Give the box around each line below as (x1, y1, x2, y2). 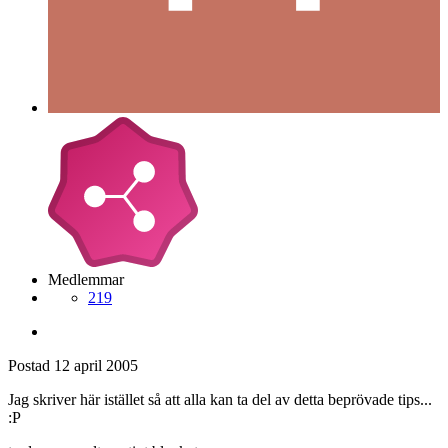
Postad (8, 356, 54, 374)
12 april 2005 (54, 356, 138, 374)
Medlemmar (48, 270, 124, 288)
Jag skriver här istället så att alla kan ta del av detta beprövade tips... (8, 390, 432, 408)
